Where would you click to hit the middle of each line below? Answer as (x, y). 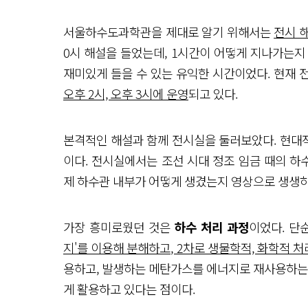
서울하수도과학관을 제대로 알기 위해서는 (169, 32)
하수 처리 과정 (211, 227)
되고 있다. (213, 93)
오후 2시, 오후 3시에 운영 (126, 93)
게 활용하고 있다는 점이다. (129, 289)
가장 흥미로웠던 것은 (119, 227)
